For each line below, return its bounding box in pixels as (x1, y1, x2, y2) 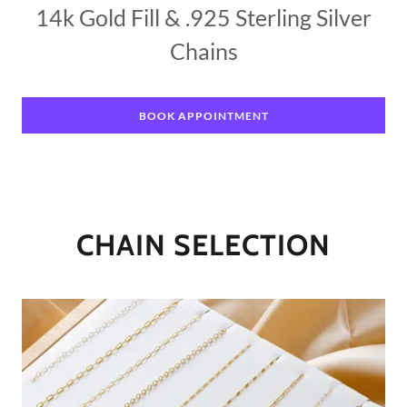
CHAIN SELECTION (76, 227, 331, 263)
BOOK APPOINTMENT (138, 108, 269, 123)
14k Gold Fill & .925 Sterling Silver (35, 4, 372, 31)
